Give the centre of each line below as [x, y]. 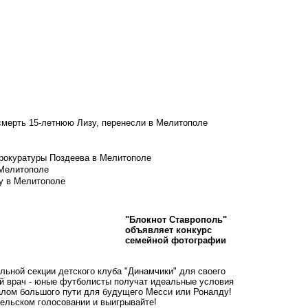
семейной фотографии [176, 241]
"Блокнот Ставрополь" [176, 220]
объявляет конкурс [168, 230]
